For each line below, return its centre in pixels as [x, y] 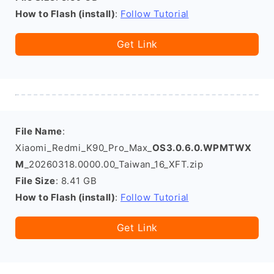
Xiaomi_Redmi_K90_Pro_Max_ [84, 148]
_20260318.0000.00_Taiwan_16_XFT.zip [113, 164]
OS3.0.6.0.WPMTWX [202, 148]
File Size [35, 181]
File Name [39, 131]
